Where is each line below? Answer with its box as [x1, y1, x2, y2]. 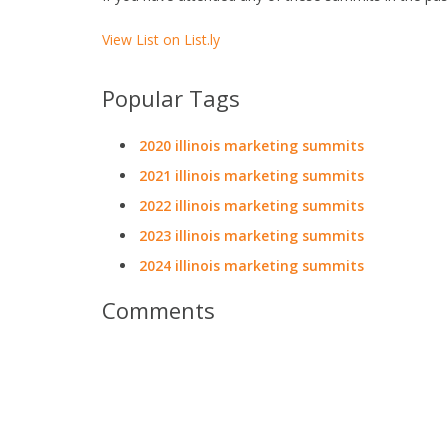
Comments [102, 295, 215, 325]
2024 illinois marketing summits [139, 256, 364, 275]
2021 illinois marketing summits [139, 166, 364, 185]
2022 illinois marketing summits [139, 196, 364, 215]
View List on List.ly [102, 30, 220, 49]
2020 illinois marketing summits [139, 136, 364, 155]
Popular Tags [102, 83, 240, 113]
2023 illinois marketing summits [139, 226, 364, 245]
